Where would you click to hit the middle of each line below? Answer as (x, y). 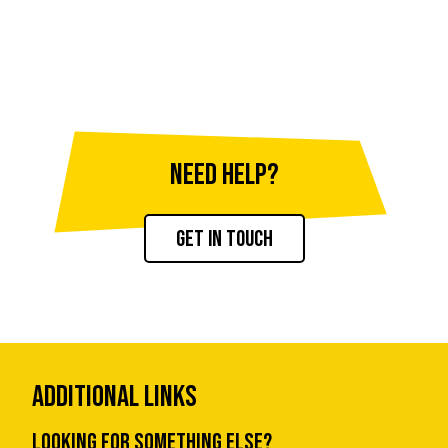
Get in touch (224, 238)
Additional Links (114, 396)
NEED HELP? (224, 174)
